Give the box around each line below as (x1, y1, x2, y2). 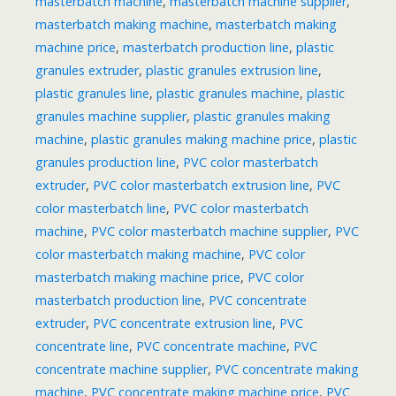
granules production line (35, 154, 176, 171)
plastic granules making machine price (91, 131, 312, 148)
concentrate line (35, 338, 129, 355)
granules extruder (35, 62, 139, 80)
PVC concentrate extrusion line (93, 315, 272, 332)
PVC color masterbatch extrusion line (93, 177, 309, 194)
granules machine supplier (35, 108, 187, 126)
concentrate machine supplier (35, 361, 208, 378)
